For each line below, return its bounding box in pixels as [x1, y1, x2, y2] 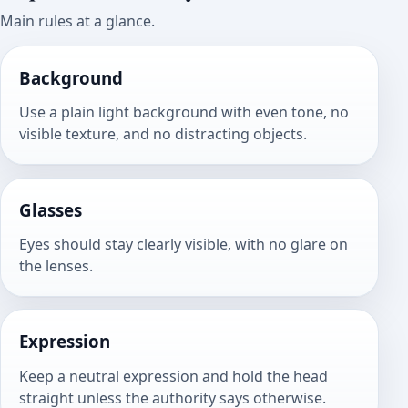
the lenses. [19, 256, 93, 277]
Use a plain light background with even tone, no [19, 102, 349, 123]
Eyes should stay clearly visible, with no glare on [19, 234, 348, 255]
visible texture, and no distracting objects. [19, 124, 307, 145]
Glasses [19, 198, 82, 221]
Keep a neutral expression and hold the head [19, 365, 328, 386]
